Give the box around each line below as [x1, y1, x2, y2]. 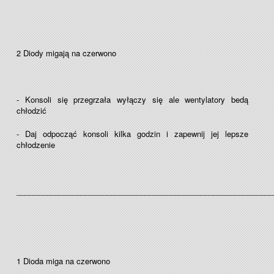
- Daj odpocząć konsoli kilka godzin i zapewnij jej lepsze [17, 128, 248, 139]
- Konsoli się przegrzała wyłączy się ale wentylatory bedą [17, 94, 248, 105]
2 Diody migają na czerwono [17, 47, 119, 59]
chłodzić [17, 105, 46, 116]
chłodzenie [17, 139, 55, 150]
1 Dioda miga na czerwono [17, 255, 113, 267]
